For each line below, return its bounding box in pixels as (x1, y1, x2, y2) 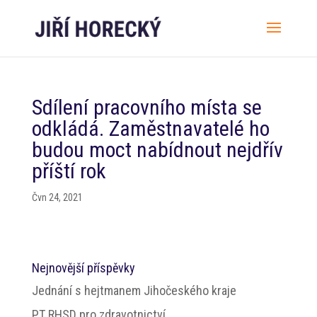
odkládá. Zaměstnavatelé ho (31, 116, 270, 141)
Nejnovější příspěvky (31, 260, 135, 275)
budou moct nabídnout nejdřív (31, 137, 283, 162)
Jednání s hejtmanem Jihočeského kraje (31, 283, 236, 298)
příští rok (31, 158, 106, 183)
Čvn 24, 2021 (31, 192, 83, 203)
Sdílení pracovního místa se (31, 95, 262, 120)
